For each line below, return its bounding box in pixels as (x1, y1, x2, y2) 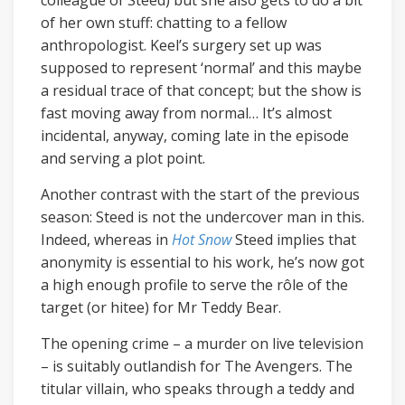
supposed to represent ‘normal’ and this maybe (41, 57, 362, 78)
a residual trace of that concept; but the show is (41, 80, 362, 100)
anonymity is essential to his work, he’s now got (41, 251, 364, 272)
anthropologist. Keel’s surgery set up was (41, 34, 322, 55)
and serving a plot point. (41, 147, 205, 168)
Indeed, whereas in (41, 229, 172, 250)
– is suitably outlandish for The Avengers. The (41, 355, 353, 376)
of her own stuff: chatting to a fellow (41, 12, 287, 33)
